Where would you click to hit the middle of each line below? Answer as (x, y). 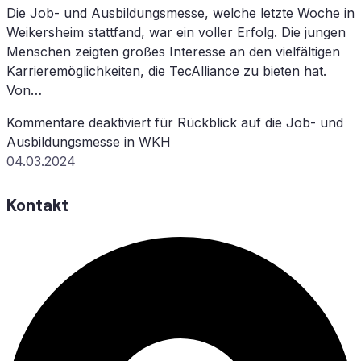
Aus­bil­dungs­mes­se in (73, 142)
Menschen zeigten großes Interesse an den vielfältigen (173, 52)
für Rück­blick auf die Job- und (247, 123)
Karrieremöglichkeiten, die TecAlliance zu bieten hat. (166, 71)
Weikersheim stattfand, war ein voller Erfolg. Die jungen (176, 33)
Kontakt (37, 204)
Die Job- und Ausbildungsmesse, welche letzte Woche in (180, 13)
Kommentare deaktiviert (79, 123)
